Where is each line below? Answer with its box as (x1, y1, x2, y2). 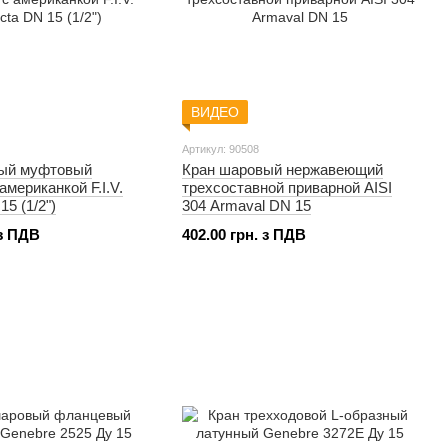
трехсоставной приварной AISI (182, 179, 392, 196)
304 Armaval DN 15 (182, 197, 311, 214)
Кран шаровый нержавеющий (182, 161, 383, 178)
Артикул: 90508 (182, 143, 259, 155)
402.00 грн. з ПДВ (182, 226, 306, 243)
